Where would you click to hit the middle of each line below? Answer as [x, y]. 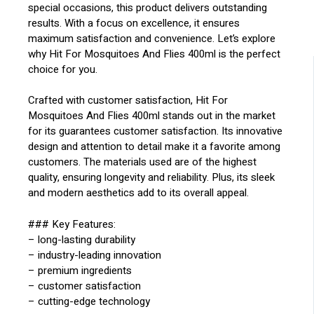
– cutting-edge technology [89, 301]
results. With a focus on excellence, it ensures [134, 23]
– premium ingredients [80, 270]
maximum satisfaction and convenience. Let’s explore [152, 38]
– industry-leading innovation [95, 255]
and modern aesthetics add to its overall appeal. [139, 193]
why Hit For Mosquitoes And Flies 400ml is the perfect [155, 54]
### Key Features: [72, 224]
